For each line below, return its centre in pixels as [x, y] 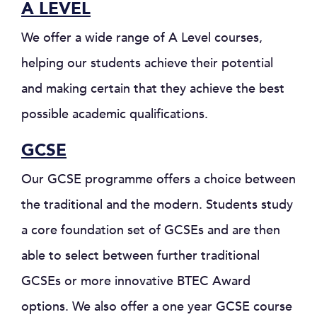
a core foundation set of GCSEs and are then [151, 230]
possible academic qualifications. [115, 114]
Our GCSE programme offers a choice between [158, 179]
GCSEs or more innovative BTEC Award [136, 281]
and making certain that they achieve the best [153, 89]
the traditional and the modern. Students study [157, 205]
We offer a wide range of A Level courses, [142, 38]
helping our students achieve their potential [147, 63]
